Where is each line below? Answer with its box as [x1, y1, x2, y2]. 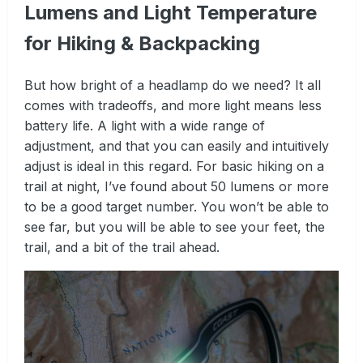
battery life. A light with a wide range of [24, 117, 265, 135]
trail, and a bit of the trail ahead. [24, 239, 220, 256]
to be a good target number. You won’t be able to [24, 199, 329, 216]
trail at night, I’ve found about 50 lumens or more [24, 178, 329, 195]
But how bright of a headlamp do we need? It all [24, 77, 321, 94]
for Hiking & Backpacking [24, 32, 260, 56]
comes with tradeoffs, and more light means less [24, 97, 322, 114]
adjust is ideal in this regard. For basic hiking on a [24, 158, 324, 175]
